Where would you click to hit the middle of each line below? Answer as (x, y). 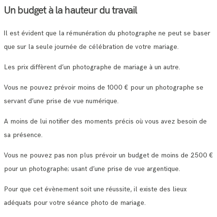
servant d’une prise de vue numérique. (61, 101)
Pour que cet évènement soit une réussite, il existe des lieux (95, 189)
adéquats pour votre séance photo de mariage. (75, 202)
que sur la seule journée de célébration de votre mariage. (91, 46)
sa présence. (23, 135)
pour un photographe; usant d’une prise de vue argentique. (92, 169)
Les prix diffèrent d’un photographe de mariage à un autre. (92, 67)
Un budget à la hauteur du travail (71, 9)
